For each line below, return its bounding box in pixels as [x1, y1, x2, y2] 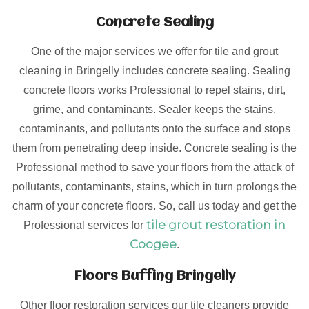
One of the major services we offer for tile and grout [31, 46, 278, 57]
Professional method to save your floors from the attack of [15, 161, 294, 173]
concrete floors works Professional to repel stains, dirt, [23, 84, 286, 96]
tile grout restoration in [146, 218, 286, 232]
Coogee [130, 237, 177, 251]
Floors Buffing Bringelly [74, 270, 235, 283]
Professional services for [23, 219, 146, 231]
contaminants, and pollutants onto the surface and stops [19, 123, 290, 134]
